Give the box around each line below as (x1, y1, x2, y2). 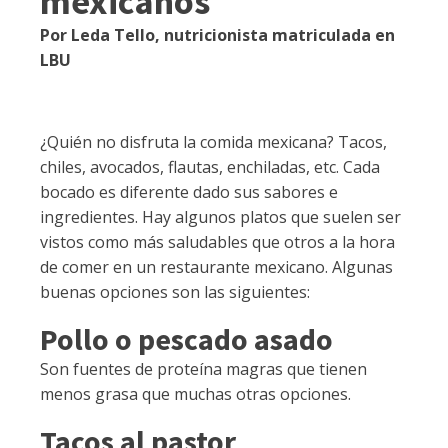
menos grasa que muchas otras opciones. (40, 383, 351, 406)
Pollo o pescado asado (40, 320, 333, 359)
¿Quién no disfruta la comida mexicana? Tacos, (40, 131, 387, 154)
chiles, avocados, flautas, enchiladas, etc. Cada (40, 156, 380, 179)
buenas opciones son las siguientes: (40, 281, 310, 304)
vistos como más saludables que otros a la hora (40, 231, 395, 254)
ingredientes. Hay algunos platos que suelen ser (40, 206, 401, 229)
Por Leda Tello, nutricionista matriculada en (40, 24, 395, 47)
